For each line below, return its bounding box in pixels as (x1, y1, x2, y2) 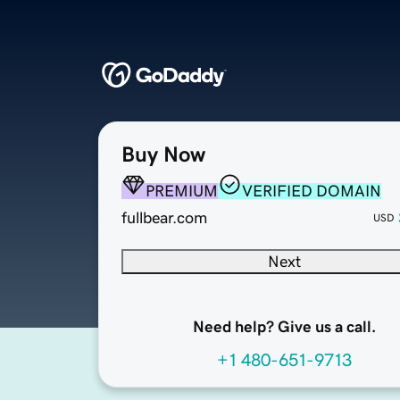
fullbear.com (121, 210, 207, 227)
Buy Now (121, 144, 205, 166)
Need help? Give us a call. (192, 319, 376, 336)
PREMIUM (146, 183, 218, 200)
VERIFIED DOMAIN (242, 183, 381, 200)
